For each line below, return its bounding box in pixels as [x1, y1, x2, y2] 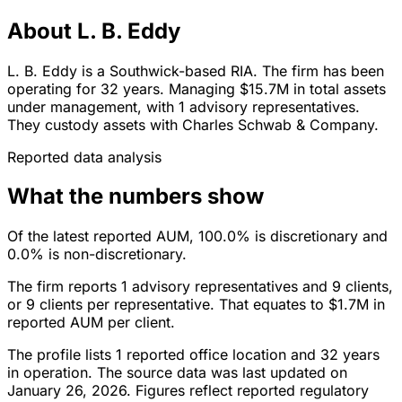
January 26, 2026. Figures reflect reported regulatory [7, 381, 369, 400]
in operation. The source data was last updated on [7, 363, 347, 382]
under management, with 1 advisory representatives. [7, 97, 360, 116]
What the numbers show [7, 183, 264, 210]
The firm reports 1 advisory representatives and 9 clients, [7, 277, 393, 296]
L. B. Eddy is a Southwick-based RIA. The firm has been [7, 61, 384, 80]
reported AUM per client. [7, 313, 175, 332]
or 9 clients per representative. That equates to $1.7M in [7, 295, 385, 314]
